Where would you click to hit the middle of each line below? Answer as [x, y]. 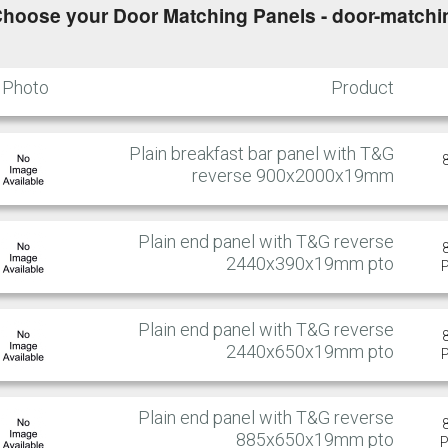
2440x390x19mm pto [310, 263]
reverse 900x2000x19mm [293, 175]
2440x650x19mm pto [310, 351]
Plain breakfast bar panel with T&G [261, 153]
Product [362, 87]
